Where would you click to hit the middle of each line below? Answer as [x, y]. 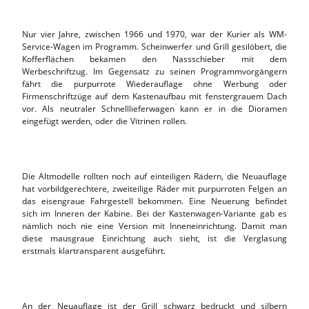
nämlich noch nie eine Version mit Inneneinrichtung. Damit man [154, 226]
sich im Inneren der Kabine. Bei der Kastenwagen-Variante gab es [154, 213]
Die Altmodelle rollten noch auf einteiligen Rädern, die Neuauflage [154, 176]
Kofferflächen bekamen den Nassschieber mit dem [154, 59]
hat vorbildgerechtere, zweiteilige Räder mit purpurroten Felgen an [154, 188]
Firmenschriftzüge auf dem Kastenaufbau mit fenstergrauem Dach [154, 96]
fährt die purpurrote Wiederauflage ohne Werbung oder [154, 83]
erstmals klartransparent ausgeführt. [94, 250]
